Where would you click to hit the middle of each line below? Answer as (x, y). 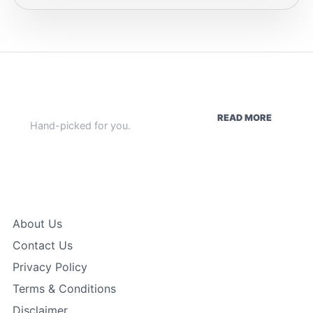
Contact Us (43, 246)
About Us (37, 224)
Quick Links (52, 187)
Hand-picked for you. (80, 126)
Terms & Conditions (64, 289)
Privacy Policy (50, 267)
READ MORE (245, 117)
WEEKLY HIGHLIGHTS (89, 109)
